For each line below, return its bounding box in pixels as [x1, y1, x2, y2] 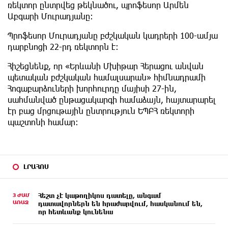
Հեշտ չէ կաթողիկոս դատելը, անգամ [38, 192, 161, 199]
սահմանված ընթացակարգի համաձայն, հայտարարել [8, 95, 216, 105]
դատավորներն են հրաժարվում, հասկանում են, [38, 200, 203, 208]
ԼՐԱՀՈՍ [23, 163, 49, 170]
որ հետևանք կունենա [38, 208, 113, 216]
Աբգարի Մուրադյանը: [8, 11, 93, 21]
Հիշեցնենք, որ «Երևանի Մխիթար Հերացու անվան [8, 61, 204, 71]
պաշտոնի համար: [8, 117, 78, 127]
